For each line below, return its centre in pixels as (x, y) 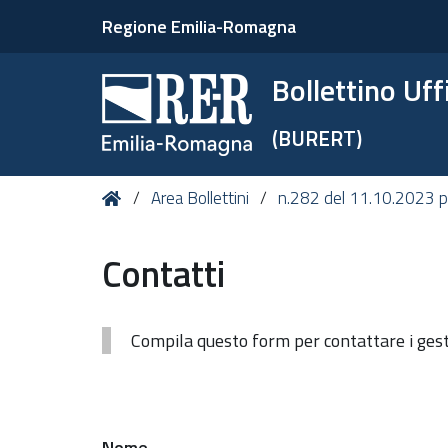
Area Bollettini (200, 198)
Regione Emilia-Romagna (199, 26)
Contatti (163, 273)
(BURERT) (317, 138)
